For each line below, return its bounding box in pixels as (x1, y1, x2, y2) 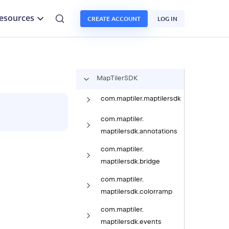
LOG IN (157, 14, 177, 23)
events (139, 218, 162, 226)
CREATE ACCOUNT (87, 14, 141, 23)
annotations (139, 127, 177, 135)
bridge (139, 157, 160, 165)
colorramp (139, 187, 172, 195)
